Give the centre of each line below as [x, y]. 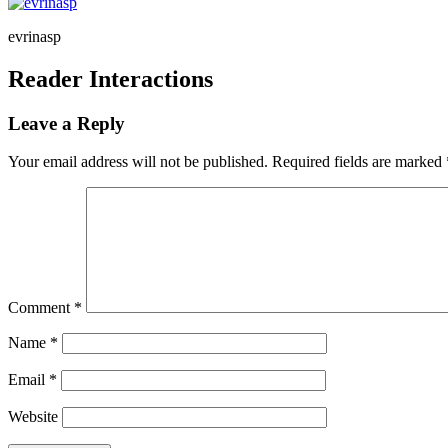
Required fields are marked [359, 162]
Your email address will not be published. [138, 162]
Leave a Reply [66, 123]
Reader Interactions [110, 78]
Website [33, 417]
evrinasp [34, 36]
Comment [41, 308]
